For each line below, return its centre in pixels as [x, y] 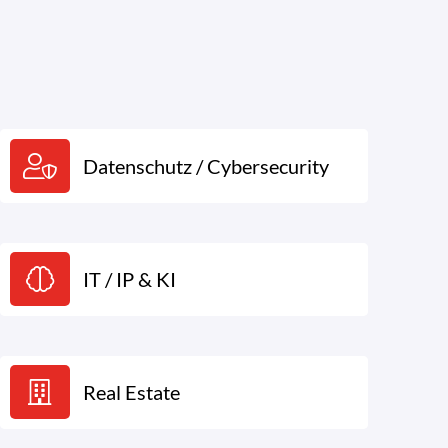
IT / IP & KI [130, 279]
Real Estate [132, 392]
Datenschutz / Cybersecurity [206, 165]
